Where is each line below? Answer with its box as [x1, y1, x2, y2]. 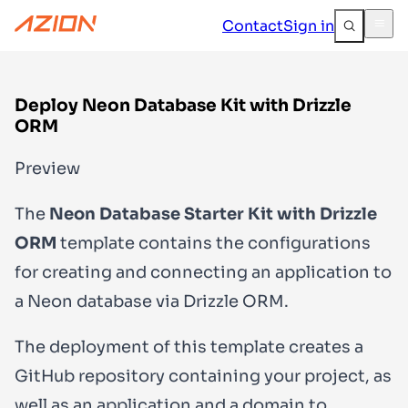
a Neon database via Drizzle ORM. [15, 291, 289, 311]
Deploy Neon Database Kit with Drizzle [15, 95, 352, 116]
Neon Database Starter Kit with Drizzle [49, 203, 377, 224]
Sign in [283, 15, 334, 36]
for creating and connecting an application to [15, 261, 392, 282]
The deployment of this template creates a [15, 336, 363, 357]
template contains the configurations [56, 232, 371, 253]
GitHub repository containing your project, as [15, 365, 392, 386]
